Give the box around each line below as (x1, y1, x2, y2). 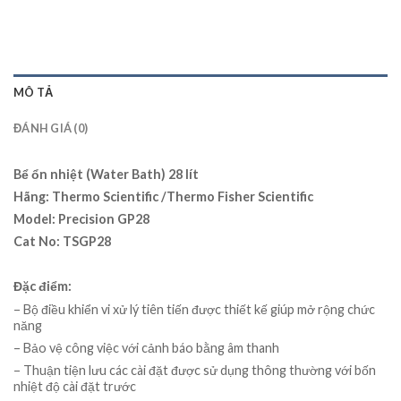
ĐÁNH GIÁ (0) (13, 120, 89, 135)
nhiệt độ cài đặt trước (13, 379, 136, 395)
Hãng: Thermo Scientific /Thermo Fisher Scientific (13, 188, 313, 204)
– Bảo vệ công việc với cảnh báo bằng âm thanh (13, 339, 279, 355)
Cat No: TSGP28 (13, 234, 111, 250)
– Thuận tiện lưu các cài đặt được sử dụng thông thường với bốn (13, 363, 376, 379)
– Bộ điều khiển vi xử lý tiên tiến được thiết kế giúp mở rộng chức (13, 301, 375, 317)
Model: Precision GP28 (13, 210, 149, 226)
